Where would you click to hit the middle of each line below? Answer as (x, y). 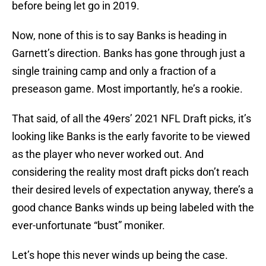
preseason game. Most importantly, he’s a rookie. (127, 89)
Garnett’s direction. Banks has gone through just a (129, 53)
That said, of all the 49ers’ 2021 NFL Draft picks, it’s (132, 119)
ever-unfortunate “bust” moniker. (88, 226)
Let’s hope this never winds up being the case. (120, 255)
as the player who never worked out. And (108, 154)
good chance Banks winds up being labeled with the (133, 208)
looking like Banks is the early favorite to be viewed (131, 137)
